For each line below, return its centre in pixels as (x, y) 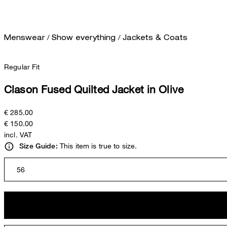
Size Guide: (39, 146)
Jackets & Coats (155, 37)
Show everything (84, 37)
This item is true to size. (97, 145)
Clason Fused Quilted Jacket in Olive (94, 89)
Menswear (25, 37)
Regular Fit (22, 66)
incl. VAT (18, 134)
